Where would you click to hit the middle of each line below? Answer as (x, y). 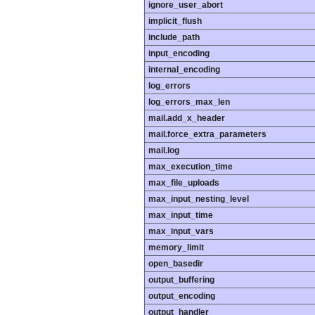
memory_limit (176, 248)
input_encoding (179, 54)
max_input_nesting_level (199, 199)
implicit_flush (175, 21)
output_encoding (182, 296)
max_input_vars (181, 232)
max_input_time (181, 216)
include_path (174, 38)
